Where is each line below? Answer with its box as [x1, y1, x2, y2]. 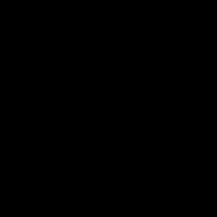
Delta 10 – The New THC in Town [19, 82, 133, 92]
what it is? [19, 32, 56, 43]
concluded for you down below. [19, 63, 134, 74]
